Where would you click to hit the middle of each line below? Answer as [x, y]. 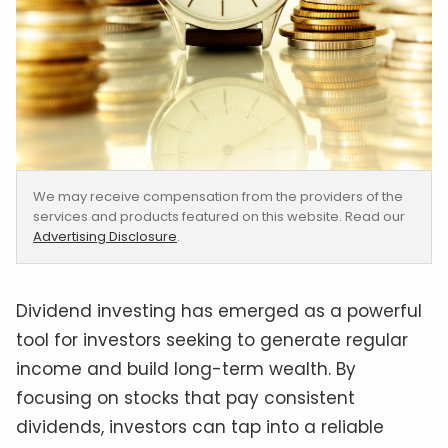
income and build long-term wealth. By [186, 369]
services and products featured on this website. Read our [219, 217]
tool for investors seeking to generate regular [212, 340]
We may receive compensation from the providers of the [218, 197]
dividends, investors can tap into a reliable [200, 427]
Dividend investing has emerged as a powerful [219, 311]
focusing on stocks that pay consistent [185, 398]
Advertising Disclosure [105, 237]
